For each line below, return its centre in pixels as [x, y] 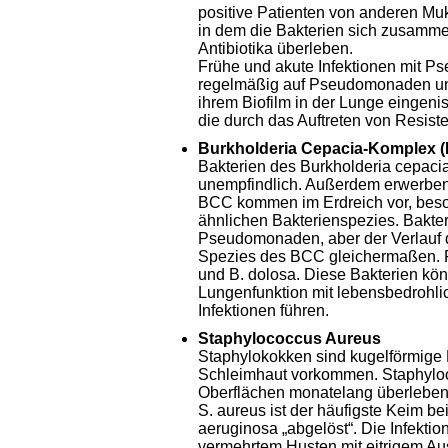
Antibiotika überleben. [275, 48]
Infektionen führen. [263, 310]
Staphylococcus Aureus [289, 338]
